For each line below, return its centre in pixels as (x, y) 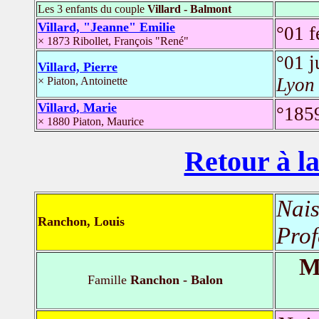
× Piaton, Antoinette (83, 80)
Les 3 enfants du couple (93, 9)
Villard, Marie (77, 107)
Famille (107, 280)
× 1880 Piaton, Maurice (91, 121)
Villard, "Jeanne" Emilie (106, 27)
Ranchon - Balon (174, 280)
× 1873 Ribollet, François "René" (113, 41)
